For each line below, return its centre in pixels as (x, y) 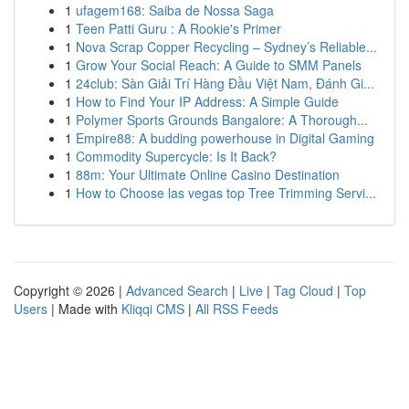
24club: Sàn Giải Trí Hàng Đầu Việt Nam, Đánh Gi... (225, 83)
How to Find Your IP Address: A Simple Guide (207, 101)
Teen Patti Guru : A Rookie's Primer (178, 28)
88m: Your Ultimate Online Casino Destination (208, 174)
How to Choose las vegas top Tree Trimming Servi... (226, 193)
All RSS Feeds (237, 309)
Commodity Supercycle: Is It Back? (176, 156)
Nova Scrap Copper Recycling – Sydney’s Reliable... (226, 47)
